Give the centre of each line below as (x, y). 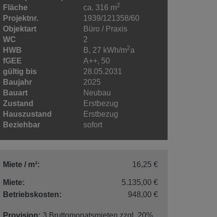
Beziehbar (22, 124)
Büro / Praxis (106, 29)
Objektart (20, 29)
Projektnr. (21, 18)
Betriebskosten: (32, 194)
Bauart (15, 93)
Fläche (15, 7)
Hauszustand (27, 114)
